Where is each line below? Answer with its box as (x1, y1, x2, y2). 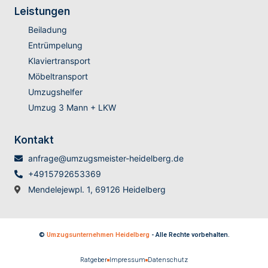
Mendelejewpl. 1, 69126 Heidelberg (28, 184, 166, 195)
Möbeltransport (28, 71, 88, 82)
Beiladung (28, 25, 67, 35)
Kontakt (14, 134, 54, 147)
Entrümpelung (28, 40, 83, 51)
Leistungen (14, 5, 70, 18)
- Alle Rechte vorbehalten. (149, 230, 230, 240)
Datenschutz (148, 255, 188, 266)
